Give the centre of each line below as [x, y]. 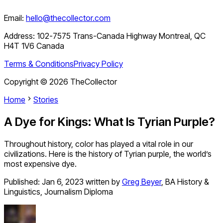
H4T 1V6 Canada [34, 46]
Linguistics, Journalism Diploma [58, 192]
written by [103, 182]
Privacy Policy [98, 64]
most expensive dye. [40, 164]
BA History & [187, 182]
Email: [14, 18]
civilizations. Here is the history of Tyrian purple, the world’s [108, 154]
